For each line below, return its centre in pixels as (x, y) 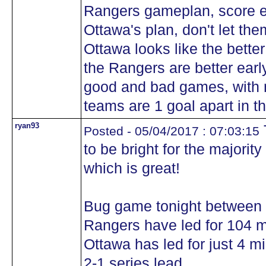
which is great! (132, 168)
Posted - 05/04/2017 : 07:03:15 (172, 131)
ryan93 (27, 126)
